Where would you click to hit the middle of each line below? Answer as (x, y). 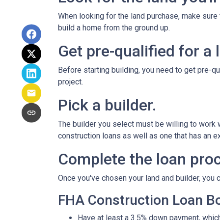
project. (71, 82)
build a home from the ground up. (114, 28)
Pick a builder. (107, 105)
